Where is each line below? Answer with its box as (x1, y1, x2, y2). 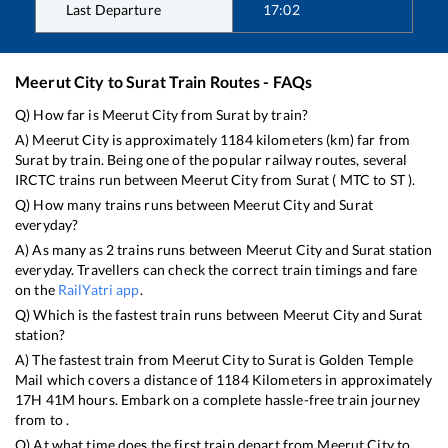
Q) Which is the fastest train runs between (15, 306, 283, 324)
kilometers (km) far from (252, 131, 411, 149)
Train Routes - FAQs (165, 72, 313, 92)
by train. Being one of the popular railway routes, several (48, 151, 408, 169)
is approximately (108, 131, 221, 149)
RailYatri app (57, 281, 140, 299)
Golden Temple (318, 351, 414, 369)
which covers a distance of (43, 371, 217, 389)
